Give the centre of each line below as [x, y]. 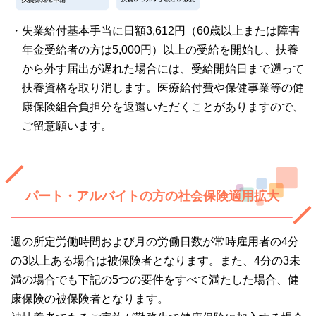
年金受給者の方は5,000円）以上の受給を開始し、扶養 [160, 50]
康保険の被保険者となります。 [90, 299]
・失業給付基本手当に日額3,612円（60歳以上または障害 [155, 31]
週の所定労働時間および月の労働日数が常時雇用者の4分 [155, 242]
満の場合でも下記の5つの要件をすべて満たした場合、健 [155, 280]
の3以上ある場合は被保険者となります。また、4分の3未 [156, 261]
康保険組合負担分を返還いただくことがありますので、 [163, 107]
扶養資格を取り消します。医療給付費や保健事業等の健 [163, 88]
